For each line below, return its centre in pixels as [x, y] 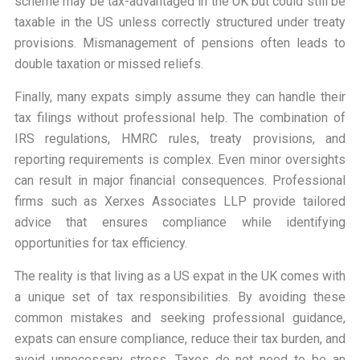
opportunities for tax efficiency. [100, 243]
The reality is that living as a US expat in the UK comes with [180, 276]
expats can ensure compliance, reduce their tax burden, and [180, 338]
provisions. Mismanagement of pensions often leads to [180, 43]
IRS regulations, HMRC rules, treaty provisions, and [180, 138]
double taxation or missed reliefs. [108, 63]
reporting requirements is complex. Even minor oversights [180, 159]
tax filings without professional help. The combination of [180, 117]
